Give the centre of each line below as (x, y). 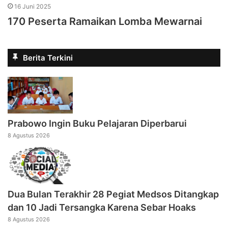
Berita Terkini (48, 58)
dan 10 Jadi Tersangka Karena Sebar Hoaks (102, 207)
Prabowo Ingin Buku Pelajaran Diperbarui (97, 124)
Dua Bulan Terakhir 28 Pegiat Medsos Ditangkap (113, 194)
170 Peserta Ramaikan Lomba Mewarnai (105, 22)
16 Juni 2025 (33, 7)
